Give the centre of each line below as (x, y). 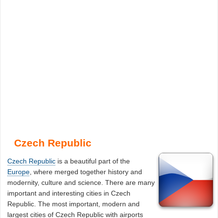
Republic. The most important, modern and (74, 204)
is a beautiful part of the (93, 161)
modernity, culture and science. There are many (81, 182)
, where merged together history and (86, 172)
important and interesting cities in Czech (69, 193)
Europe (19, 172)
